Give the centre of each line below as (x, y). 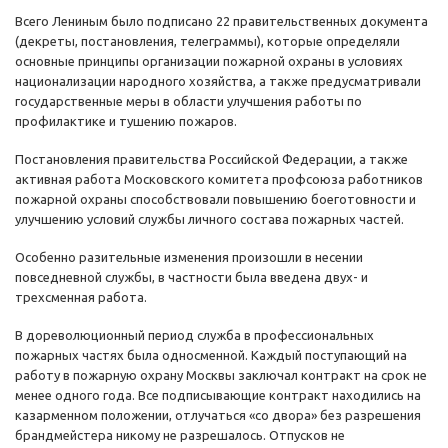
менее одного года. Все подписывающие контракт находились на (218, 395)
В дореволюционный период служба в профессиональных (194, 335)
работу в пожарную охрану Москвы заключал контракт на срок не (221, 375)
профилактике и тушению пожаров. (126, 121)
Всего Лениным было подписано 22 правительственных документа (221, 21)
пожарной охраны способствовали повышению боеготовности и (215, 199)
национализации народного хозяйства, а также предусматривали (218, 81)
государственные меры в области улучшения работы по (188, 101)
